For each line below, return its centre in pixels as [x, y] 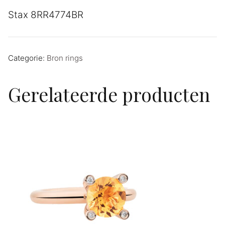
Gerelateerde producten [109, 94]
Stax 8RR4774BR [46, 15]
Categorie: [27, 58]
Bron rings [65, 58]
